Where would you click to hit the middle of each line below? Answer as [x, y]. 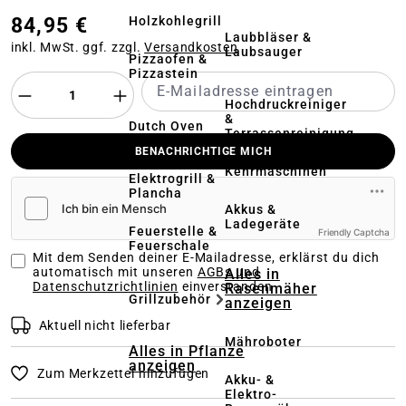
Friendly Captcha [354, 232]
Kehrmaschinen [276, 171]
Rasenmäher [271, 289]
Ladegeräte [263, 224]
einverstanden [226, 287]
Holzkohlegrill [175, 20]
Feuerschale [169, 245]
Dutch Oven [166, 126]
